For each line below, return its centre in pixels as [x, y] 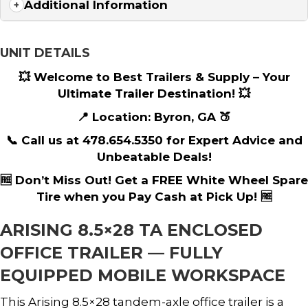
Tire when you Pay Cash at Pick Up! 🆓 [154, 196]
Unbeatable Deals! [154, 156]
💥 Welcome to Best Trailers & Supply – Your [154, 77]
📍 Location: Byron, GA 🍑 [154, 117]
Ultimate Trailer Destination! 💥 [154, 93]
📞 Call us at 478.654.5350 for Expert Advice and [154, 140]
